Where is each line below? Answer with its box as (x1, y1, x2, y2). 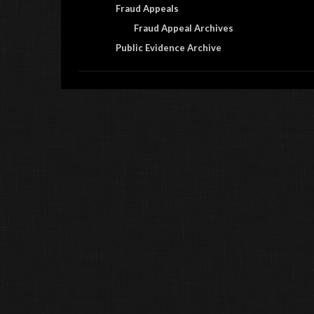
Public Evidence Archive (116, 42, 221, 53)
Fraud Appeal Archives (134, 22, 233, 34)
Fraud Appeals (116, 3, 179, 14)
